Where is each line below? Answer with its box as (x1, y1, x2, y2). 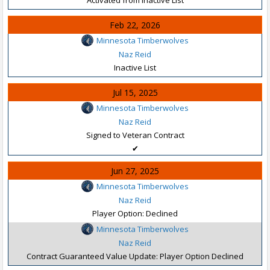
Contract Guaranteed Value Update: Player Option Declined (27, 250, 243, 262)
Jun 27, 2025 (111, 165, 159, 177)
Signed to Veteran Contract (86, 129, 184, 140)
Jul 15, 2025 (112, 87, 158, 98)
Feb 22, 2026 (110, 19, 160, 31)
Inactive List (114, 61, 156, 73)
